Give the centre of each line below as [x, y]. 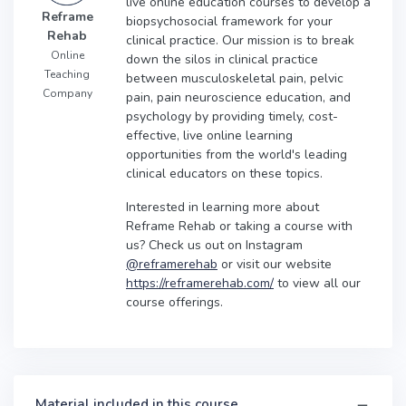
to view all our [317, 283]
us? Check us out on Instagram [214, 245]
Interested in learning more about [222, 207]
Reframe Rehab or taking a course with [239, 226]
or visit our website [275, 264]
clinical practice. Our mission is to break [240, 40]
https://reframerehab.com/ [200, 283]
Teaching [67, 75]
